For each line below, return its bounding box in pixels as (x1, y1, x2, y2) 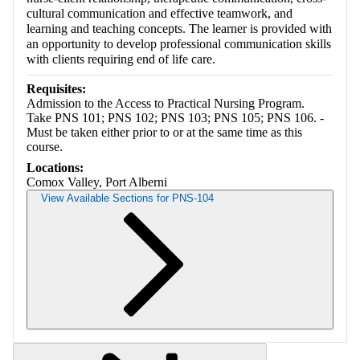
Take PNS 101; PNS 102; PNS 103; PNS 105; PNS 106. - (27, 110, 324, 125)
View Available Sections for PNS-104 (41, 191, 214, 204)
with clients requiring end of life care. (27, 51, 215, 66)
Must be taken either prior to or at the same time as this (27, 125, 302, 139)
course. (27, 139, 63, 153)
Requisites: (27, 81, 86, 96)
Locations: (27, 160, 84, 174)
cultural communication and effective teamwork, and (27, 6, 292, 20)
